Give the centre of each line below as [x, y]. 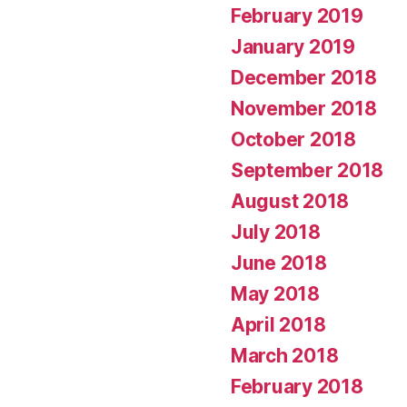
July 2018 [276, 232]
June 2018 [279, 263]
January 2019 [293, 46]
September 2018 [308, 170]
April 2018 [278, 324]
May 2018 [275, 293]
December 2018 [304, 77]
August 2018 [290, 201]
